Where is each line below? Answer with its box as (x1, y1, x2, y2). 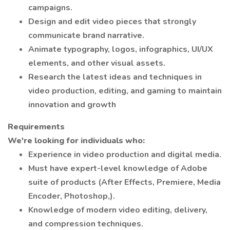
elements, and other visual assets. (28, 57, 165, 69)
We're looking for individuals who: (8, 135, 145, 146)
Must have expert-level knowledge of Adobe (28, 163, 207, 174)
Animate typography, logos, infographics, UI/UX (28, 44, 213, 55)
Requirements (8, 121, 65, 132)
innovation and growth (28, 99, 116, 110)
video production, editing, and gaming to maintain (28, 85, 222, 97)
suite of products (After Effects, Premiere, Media (28, 177, 221, 188)
